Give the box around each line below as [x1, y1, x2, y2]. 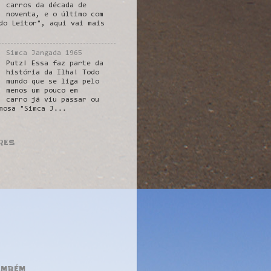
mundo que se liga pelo [6, 78, 100, 86]
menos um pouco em [6, 87, 79, 95]
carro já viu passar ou [6, 96, 100, 104]
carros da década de [6, 2, 87, 9]
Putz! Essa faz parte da [6, 60, 104, 68]
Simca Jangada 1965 [6, 49, 83, 57]
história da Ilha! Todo [6, 69, 100, 77]
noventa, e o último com [6, 11, 104, 18]
